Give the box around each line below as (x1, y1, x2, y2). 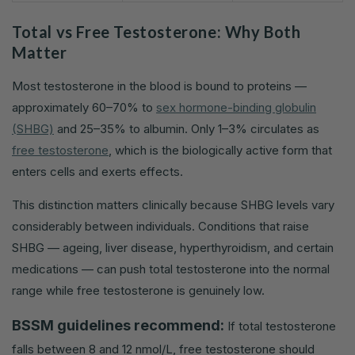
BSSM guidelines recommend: (12, 317, 224, 334)
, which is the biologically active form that (109, 143, 332, 158)
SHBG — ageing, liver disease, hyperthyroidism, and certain (12, 240, 334, 256)
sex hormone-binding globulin (156, 100, 316, 116)
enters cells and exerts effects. (12, 164, 183, 180)
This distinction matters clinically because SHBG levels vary (12, 197, 334, 213)
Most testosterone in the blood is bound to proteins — (12, 78, 307, 94)
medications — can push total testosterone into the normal (12, 261, 330, 277)
